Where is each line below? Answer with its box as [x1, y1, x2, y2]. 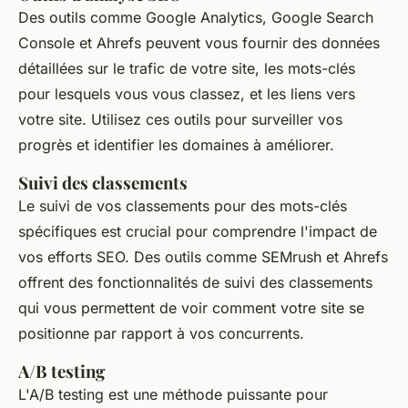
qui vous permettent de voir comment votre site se [18, 299, 364, 318]
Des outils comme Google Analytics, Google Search [18, 8, 373, 27]
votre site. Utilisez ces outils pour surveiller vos [18, 110, 342, 129]
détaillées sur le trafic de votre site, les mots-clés [18, 59, 355, 78]
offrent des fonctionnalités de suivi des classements [18, 273, 372, 292]
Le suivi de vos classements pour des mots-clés [18, 197, 347, 216]
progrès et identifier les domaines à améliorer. [18, 136, 334, 155]
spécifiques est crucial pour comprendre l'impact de [18, 222, 377, 241]
